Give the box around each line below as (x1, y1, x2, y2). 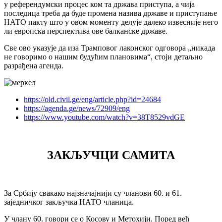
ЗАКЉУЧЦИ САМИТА (47, 148, 175, 162)
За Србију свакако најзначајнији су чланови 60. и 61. (4, 188, 182, 197)
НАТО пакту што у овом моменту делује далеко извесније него (4, 18, 218, 27)
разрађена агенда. (4, 61, 63, 70)
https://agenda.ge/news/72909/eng (24, 104, 130, 113)
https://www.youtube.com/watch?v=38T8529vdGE (24, 113, 185, 122)
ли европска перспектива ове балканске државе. (4, 27, 167, 36)
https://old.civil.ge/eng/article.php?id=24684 (24, 95, 161, 104)
